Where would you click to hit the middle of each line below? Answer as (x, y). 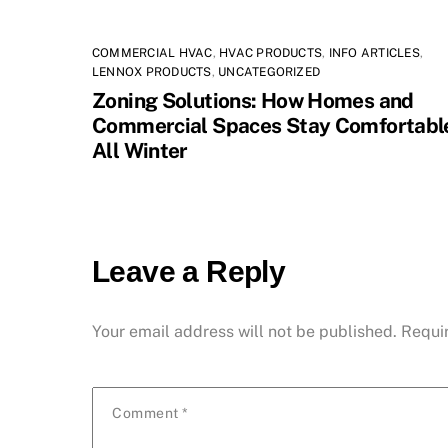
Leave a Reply (189, 271)
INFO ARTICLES (374, 52)
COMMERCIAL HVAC (152, 52)
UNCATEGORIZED (269, 71)
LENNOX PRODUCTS (152, 71)
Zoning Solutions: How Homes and (253, 100)
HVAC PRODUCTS (271, 52)
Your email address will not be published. (244, 331)
